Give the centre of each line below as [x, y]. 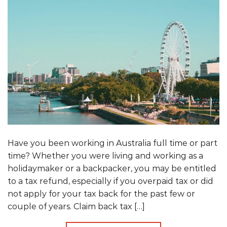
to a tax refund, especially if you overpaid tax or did [110, 181]
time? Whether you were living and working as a [105, 156]
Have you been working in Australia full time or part [112, 143]
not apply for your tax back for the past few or [101, 194]
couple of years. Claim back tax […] [76, 207]
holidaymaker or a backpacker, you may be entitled [112, 169]
